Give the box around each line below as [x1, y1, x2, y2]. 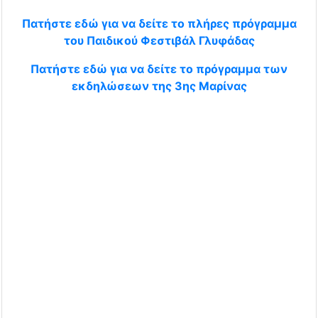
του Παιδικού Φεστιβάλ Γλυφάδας [63, 33, 255, 48]
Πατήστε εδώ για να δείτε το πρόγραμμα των [31, 61, 287, 76]
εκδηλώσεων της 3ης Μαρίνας [71, 78, 247, 93]
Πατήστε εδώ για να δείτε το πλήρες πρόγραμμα [21, 16, 297, 31]
